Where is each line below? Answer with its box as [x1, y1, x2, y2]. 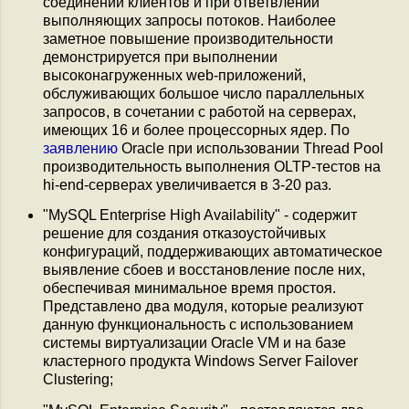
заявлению [43, 141, 118, 156]
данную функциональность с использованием [43, 317, 353, 333]
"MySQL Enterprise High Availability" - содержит [43, 207, 357, 224]
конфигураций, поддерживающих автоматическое [43, 244, 383, 260]
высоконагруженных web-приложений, [43, 68, 306, 83]
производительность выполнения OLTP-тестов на [43, 159, 381, 174]
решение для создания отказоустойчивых [43, 225, 326, 242]
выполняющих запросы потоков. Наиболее [43, 13, 336, 28]
